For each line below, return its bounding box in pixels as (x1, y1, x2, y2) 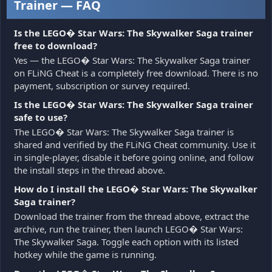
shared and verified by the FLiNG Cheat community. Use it (14, 138, 256, 151)
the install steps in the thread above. (14, 163, 165, 176)
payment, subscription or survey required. (14, 79, 190, 92)
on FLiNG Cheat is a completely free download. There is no (14, 66, 258, 79)
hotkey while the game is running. (14, 248, 157, 260)
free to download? (14, 39, 97, 52)
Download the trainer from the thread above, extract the (14, 209, 249, 222)
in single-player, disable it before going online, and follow (14, 151, 254, 163)
